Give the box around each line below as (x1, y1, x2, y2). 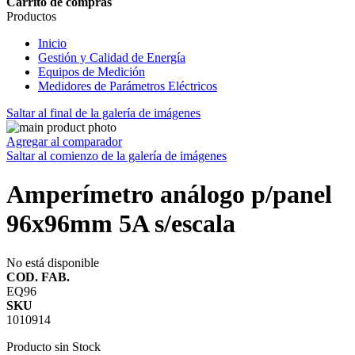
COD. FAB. (6, 269, 70, 284)
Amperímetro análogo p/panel (6, 180, 332, 209)
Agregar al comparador (6, 135, 122, 148)
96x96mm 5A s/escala (6, 209, 235, 239)
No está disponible (6, 255, 99, 269)
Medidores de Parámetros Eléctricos (38, 79, 217, 93)
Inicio (38, 36, 67, 50)
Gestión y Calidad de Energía (38, 51, 185, 64)
